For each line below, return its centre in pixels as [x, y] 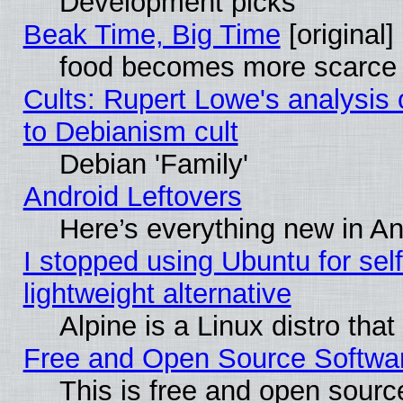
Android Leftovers [132, 196]
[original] [337, 34]
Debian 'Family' [153, 164]
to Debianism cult [130, 131]
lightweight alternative [157, 293]
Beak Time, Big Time [152, 34]
